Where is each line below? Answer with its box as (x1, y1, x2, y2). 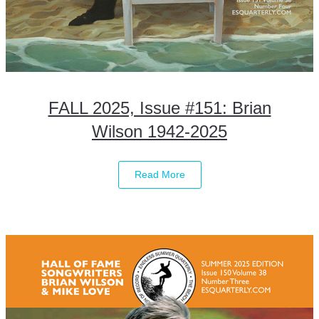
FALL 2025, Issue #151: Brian (48, 98, 271, 118)
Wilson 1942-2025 (92, 122, 227, 142)
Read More (134, 169, 185, 181)
